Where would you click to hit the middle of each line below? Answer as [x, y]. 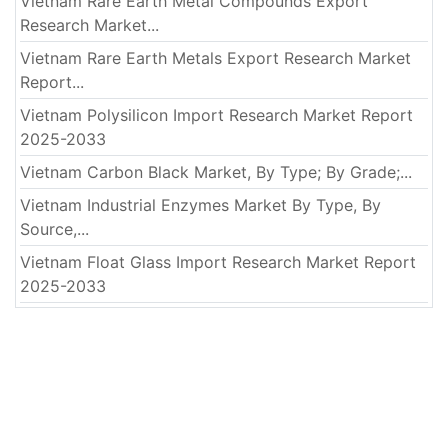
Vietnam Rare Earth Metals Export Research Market [215, 58]
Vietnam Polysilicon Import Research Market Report [216, 115]
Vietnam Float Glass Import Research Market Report [218, 262]
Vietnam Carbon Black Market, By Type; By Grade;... [216, 172]
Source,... [54, 229]
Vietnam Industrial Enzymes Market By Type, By [200, 205]
